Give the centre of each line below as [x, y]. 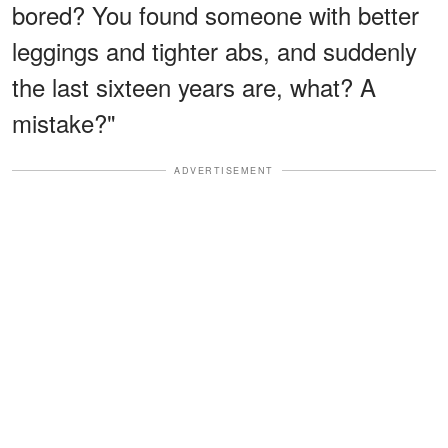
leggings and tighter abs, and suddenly [214, 50]
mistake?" [64, 122]
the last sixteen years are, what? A [194, 86]
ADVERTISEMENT [224, 170]
